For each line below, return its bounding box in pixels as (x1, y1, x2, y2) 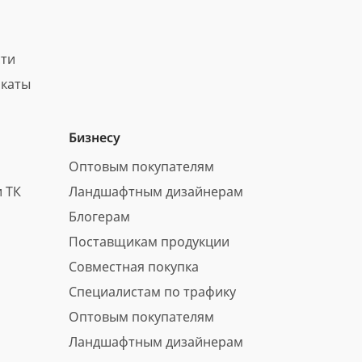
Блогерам (68, 208, 130, 225)
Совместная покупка (68, 258, 199, 276)
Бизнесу (68, 128, 120, 146)
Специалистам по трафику (68, 283, 236, 301)
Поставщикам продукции (68, 233, 229, 250)
